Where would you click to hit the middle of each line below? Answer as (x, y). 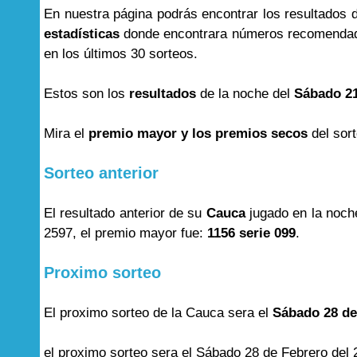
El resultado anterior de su (125, 213)
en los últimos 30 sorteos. (121, 54)
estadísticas (82, 34)
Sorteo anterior (101, 173)
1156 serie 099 (251, 233)
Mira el (66, 133)
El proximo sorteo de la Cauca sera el (158, 313)
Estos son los (86, 94)
